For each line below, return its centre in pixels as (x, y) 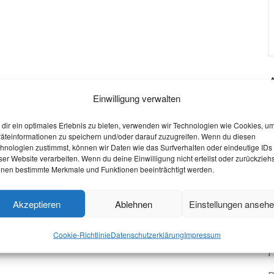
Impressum (202, 234)
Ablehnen (134, 203)
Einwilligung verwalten (137, 98)
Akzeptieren (37, 203)
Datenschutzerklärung (147, 234)
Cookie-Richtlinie (82, 234)
